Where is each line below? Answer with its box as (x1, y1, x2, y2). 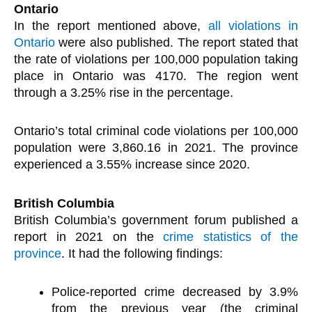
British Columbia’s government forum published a (14, 212, 298, 227)
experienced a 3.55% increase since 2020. (14, 157, 250, 171)
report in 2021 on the (14, 229, 164, 244)
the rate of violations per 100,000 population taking (14, 52, 298, 66)
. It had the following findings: (61, 246, 223, 260)
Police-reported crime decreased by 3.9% (52, 285, 298, 299)
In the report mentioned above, (14, 18, 209, 33)
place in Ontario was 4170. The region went (14, 68, 298, 83)
